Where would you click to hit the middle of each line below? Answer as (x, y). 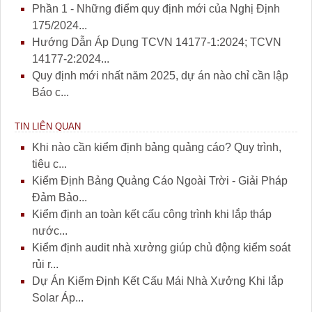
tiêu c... (49, 164)
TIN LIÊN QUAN (48, 126)
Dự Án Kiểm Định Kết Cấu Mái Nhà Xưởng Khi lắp (158, 281)
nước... (50, 231)
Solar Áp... (58, 297)
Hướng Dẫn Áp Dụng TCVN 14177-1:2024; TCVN (157, 42)
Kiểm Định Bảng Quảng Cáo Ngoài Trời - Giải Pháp (160, 180)
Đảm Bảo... (60, 197)
